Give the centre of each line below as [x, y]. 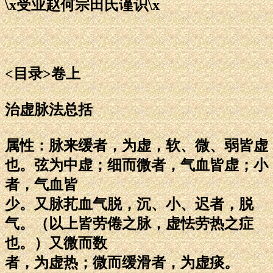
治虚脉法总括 [49, 109]
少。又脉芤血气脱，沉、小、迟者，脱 [129, 204]
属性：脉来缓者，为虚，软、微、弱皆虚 [136, 145]
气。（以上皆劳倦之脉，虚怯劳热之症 [129, 223]
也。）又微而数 [56, 243]
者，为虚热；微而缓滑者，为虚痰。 [122, 262]
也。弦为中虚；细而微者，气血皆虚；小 [136, 165]
